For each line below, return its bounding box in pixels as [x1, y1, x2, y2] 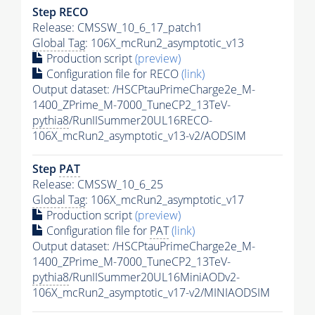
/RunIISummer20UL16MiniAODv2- [69, 269, 240, 285]
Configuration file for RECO [44, 66, 181, 82]
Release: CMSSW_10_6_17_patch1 [32, 20, 202, 36]
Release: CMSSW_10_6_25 [32, 176, 163, 193]
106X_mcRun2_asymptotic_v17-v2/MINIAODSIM [32, 285, 270, 301]
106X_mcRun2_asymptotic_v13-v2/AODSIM [32, 128, 246, 144]
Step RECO [32, 4, 89, 20]
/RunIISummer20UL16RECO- [69, 112, 212, 129]
